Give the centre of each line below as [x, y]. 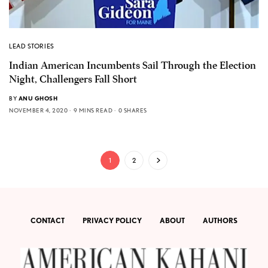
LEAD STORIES [32, 46]
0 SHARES [133, 110]
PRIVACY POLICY [112, 221]
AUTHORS [220, 221]
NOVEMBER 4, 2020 [38, 110]
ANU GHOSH [38, 98]
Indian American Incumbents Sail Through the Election [133, 65]
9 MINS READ [93, 110]
